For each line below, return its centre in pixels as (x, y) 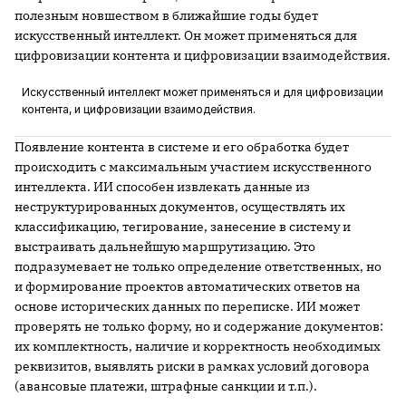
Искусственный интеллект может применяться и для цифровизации (203, 92)
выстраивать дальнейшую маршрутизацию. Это (165, 247)
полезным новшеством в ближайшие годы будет (166, 16)
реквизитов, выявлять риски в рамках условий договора (192, 367)
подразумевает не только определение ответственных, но (198, 267)
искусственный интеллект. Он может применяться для (186, 36)
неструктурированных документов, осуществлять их (180, 207)
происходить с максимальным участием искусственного (193, 167)
